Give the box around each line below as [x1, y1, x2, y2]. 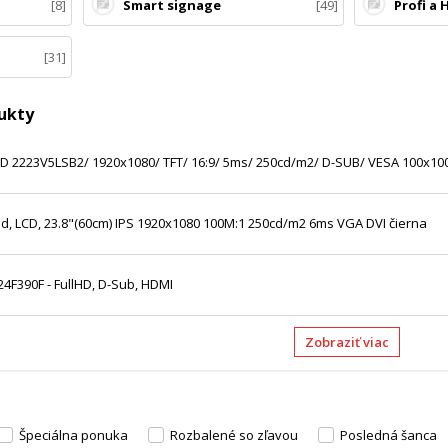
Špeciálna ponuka [19, 426, 128, 444]
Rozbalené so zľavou [170, 426, 298, 444]
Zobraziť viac [313, 333, 389, 351]
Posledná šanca [340, 426, 437, 444]
